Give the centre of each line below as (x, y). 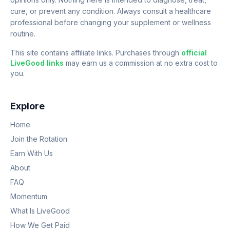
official (194, 53)
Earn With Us (32, 153)
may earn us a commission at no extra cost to (142, 63)
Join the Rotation (39, 139)
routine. (23, 34)
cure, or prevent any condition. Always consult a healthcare (111, 11)
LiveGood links (38, 63)
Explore (27, 106)
